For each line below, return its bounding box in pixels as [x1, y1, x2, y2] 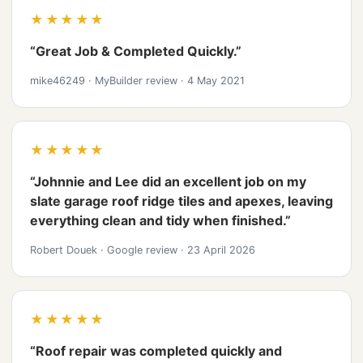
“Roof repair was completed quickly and [30, 343, 282, 359]
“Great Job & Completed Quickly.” [30, 43, 241, 59]
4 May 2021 [184, 75, 245, 87]
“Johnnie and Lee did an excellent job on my [30, 173, 306, 190]
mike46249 [30, 75, 88, 87]
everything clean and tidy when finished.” [30, 212, 291, 228]
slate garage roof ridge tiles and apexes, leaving [30, 193, 333, 209]
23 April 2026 [184, 244, 255, 256]
